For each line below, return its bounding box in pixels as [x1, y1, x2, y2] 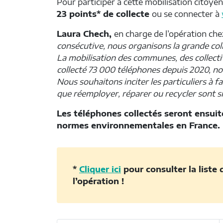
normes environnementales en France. [57, 120, 220, 131]
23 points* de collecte [57, 9, 152, 19]
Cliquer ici [79, 164, 121, 175]
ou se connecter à [152, 9, 222, 19]
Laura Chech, [57, 29, 114, 39]
